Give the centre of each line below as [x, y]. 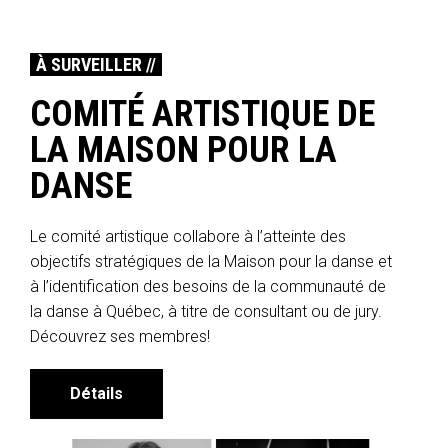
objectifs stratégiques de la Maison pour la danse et [211, 262]
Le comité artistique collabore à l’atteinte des [188, 237]
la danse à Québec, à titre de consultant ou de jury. [206, 312]
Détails [96, 394]
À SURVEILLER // [96, 65]
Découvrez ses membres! [120, 337]
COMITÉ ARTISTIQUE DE [202, 114]
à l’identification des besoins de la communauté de [208, 287]
